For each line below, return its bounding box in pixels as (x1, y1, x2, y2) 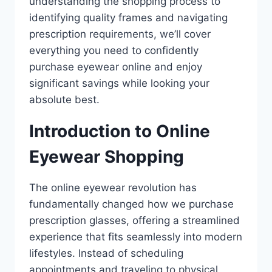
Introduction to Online (29, 120, 210, 141)
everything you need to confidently (29, 44, 199, 56)
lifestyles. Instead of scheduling (29, 246, 183, 259)
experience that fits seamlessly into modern (29, 230, 242, 243)
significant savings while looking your (29, 76, 209, 89)
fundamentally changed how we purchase (29, 197, 234, 210)
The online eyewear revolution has (29, 181, 197, 194)
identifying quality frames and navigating (29, 11, 228, 24)
